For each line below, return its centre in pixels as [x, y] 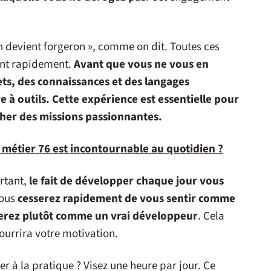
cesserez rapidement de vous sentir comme [126, 199]
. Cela [211, 216]
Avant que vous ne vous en [141, 64]
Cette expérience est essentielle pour [145, 100]
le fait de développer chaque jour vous [126, 181]
